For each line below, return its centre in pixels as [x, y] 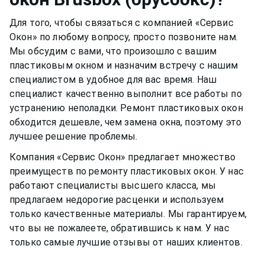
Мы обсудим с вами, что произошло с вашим [113, 51]
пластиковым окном [57, 65]
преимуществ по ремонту [69, 171]
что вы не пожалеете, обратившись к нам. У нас [119, 228]
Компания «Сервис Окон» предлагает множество [123, 157]
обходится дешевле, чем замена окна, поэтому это [126, 122]
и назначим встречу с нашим [171, 65]
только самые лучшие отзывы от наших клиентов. [126, 242]
